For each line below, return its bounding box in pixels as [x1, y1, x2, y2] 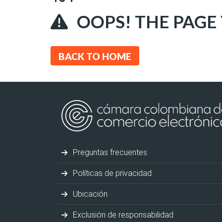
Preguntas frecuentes [71, 147, 147, 157]
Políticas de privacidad [71, 168, 152, 178]
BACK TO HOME [58, 50, 132, 62]
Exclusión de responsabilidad [71, 210, 173, 220]
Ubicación [71, 189, 108, 199]
